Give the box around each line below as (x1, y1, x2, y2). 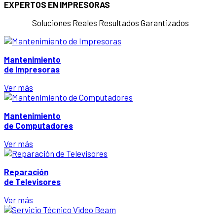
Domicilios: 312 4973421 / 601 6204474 (29, 8, 176, 19)
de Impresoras (4, 64, 60, 74)
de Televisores (4, 177, 61, 186)
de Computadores (4, 120, 73, 130)
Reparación (4, 167, 48, 177)
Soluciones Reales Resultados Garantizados (32, 18, 189, 28)
